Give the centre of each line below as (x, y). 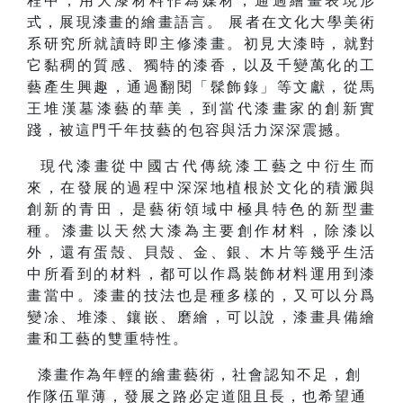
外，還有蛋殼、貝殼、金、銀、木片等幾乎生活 (201, 253)
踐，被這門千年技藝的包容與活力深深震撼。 (189, 130)
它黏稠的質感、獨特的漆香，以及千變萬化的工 (201, 66)
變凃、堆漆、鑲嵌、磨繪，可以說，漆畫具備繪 (201, 318)
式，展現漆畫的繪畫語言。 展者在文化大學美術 (201, 22)
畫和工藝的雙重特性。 (108, 339)
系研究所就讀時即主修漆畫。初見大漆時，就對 (201, 44)
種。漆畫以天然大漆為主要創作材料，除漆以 (201, 231)
